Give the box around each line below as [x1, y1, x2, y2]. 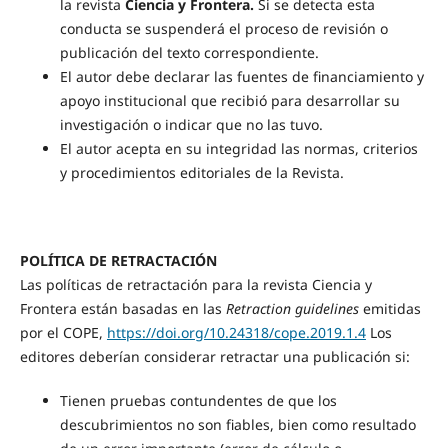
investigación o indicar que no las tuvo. [59, 115, 323, 135]
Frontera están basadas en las [19, 299, 226, 319]
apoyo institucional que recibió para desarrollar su [59, 91, 400, 111]
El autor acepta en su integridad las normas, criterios [59, 139, 418, 159]
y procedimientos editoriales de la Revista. [59, 163, 344, 183]
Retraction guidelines [225, 299, 359, 319]
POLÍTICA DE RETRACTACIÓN [19, 251, 221, 271]
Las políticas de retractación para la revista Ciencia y [19, 275, 372, 295]
